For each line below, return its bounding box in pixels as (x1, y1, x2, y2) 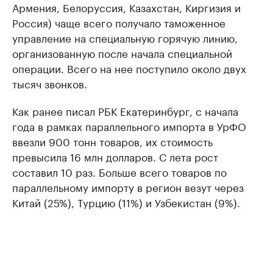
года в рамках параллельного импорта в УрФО (12, 118, 246, 133)
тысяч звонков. (12, 75, 87, 91)
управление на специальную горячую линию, (12, 29, 238, 45)
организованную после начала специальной (12, 44, 232, 60)
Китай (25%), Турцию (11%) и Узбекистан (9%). (12, 194, 240, 210)
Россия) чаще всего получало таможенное (12, 14, 225, 30)
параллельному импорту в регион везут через (12, 179, 244, 194)
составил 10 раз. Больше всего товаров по (12, 163, 227, 179)
